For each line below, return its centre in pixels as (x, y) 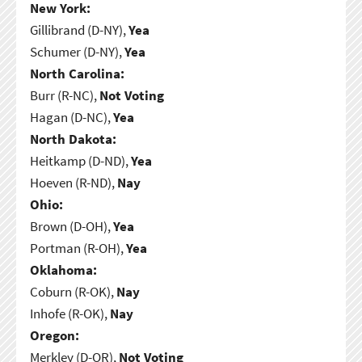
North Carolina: (77, 73)
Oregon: (54, 335)
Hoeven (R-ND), (73, 182)
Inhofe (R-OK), (69, 313)
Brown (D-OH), (71, 226)
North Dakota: (73, 139)
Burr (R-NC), (64, 95)
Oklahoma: (63, 269)
